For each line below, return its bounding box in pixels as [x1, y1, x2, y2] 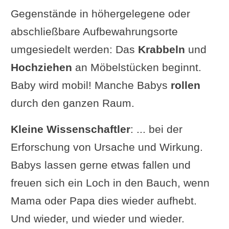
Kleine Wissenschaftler [10, 123, 130, 135]
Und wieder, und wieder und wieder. [10, 212, 185, 224]
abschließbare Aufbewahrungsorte [10, 25, 178, 37]
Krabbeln [138, 43, 185, 55]
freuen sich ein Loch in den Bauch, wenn [10, 176, 210, 189]
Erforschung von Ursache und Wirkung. [10, 141, 203, 153]
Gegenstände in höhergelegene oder [10, 7, 190, 19]
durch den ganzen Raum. [10, 97, 134, 109]
